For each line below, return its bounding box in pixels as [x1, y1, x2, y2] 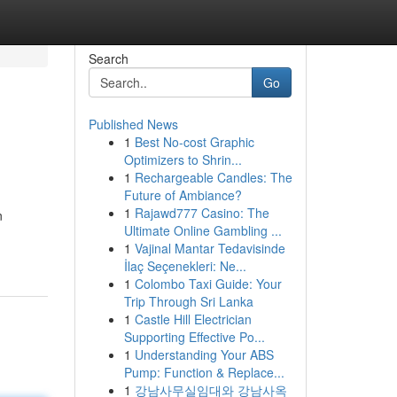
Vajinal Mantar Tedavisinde [134, 239, 285, 257]
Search [88, 50, 128, 67]
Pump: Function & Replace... [123, 363, 284, 381]
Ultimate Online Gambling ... [123, 222, 282, 239]
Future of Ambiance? [123, 186, 242, 204]
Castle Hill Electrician [134, 310, 252, 328]
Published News [88, 115, 178, 133]
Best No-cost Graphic [134, 133, 254, 151]
